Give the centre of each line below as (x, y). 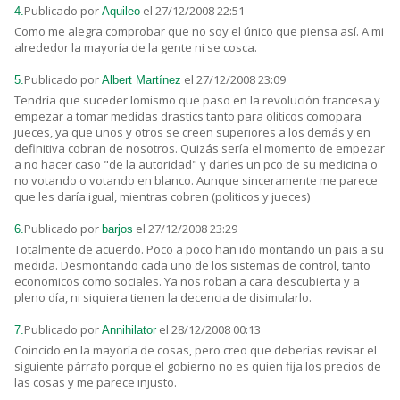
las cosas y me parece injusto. (96, 383)
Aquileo (121, 12)
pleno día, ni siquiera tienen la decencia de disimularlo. (163, 298)
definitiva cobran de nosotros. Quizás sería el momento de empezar (200, 149)
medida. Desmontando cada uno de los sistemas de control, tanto (192, 266)
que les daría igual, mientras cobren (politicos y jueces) (162, 197)
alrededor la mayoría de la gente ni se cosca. (136, 48)
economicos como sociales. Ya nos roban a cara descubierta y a (187, 282)
